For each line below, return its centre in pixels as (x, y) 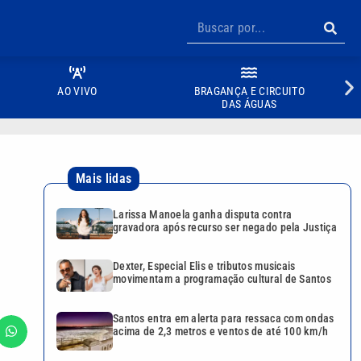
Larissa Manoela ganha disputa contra (203, 214)
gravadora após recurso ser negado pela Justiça (225, 227)
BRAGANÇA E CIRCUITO (249, 91)
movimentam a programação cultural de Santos (222, 279)
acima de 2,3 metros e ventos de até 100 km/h (221, 331)
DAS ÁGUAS (249, 104)
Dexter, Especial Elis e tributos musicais (204, 266)
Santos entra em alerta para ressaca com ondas (224, 318)
